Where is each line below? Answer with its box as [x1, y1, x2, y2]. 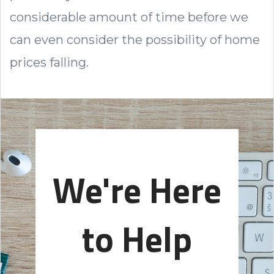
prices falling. [10, 54, 92, 70]
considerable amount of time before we [10, 9, 248, 24]
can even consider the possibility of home [10, 32, 260, 47]
